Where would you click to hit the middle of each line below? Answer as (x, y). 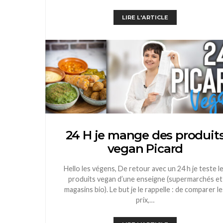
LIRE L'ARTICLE (145, 18)
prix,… (145, 200)
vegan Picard (145, 149)
